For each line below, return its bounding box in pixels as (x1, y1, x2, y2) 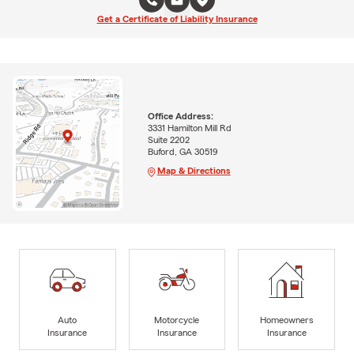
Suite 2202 (147, 135, 190, 145)
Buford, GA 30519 (147, 147, 218, 157)
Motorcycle (154, 314, 200, 325)
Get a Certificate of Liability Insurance (96, 14, 258, 24)
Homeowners (259, 314, 314, 325)
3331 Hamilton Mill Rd (147, 123, 232, 134)
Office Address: (147, 111, 213, 122)
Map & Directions (156, 166, 231, 176)
